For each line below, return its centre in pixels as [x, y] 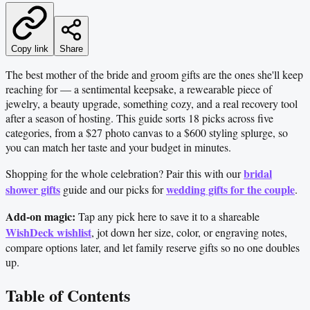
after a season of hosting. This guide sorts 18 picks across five [139, 118]
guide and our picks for [113, 189]
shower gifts [33, 189]
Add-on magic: [40, 216]
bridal [258, 173]
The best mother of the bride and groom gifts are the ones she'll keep [154, 74]
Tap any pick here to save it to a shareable [167, 216]
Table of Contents [68, 295]
